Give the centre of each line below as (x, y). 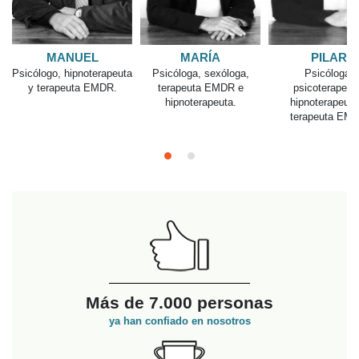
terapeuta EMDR (72, 116)
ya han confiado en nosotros (179, 321)
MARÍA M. (200, 57)
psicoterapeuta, (72, 87)
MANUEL (329, 57)
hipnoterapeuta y (72, 102)
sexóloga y (200, 87)
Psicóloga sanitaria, (200, 73)
